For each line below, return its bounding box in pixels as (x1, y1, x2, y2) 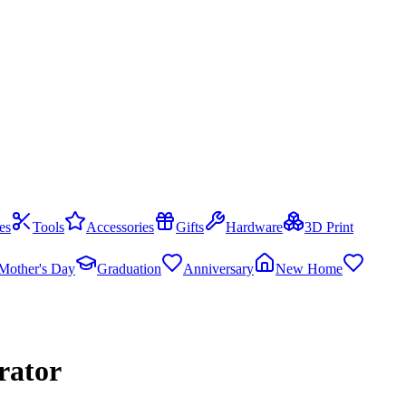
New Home (275, 261, 343, 276)
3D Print (304, 219, 353, 235)
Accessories (86, 219, 154, 235)
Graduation (97, 261, 161, 276)
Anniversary (183, 261, 254, 276)
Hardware (226, 219, 283, 235)
